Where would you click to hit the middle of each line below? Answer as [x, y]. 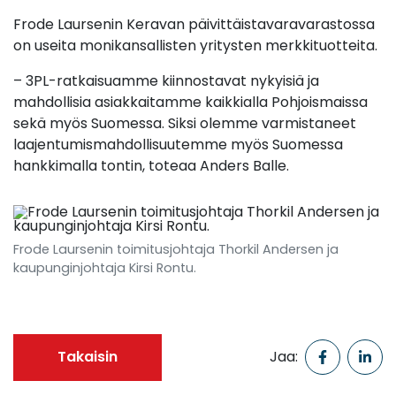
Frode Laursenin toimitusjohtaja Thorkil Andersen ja [176, 249]
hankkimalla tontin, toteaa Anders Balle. [151, 165]
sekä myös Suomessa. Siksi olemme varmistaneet [185, 123]
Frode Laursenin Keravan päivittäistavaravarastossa [194, 24]
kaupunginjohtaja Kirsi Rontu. [105, 267]
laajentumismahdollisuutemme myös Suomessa [178, 144]
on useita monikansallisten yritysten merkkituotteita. [195, 45]
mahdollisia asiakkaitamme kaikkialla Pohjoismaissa [190, 102]
